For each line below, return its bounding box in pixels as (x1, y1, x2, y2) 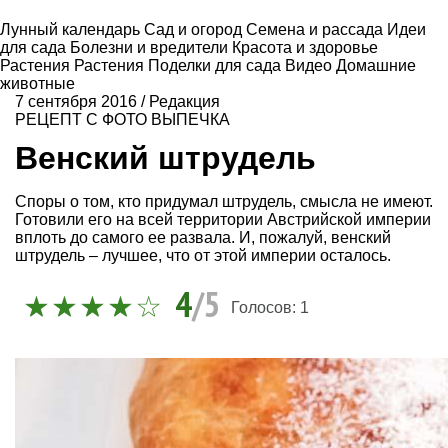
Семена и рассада (246, 21, 387, 38)
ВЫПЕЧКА (151, 111, 230, 128)
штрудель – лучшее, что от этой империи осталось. (15, 246, 391, 264)
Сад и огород (144, 21, 246, 38)
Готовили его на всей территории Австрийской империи (15, 210, 431, 228)
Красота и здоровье (232, 39, 378, 56)
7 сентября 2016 (15, 93, 137, 110)
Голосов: (231, 299, 300, 317)
